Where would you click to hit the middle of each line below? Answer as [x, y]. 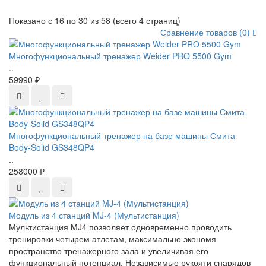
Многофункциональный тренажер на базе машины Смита [122, 135]
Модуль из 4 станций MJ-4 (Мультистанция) [94, 215]
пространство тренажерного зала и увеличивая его [109, 251]
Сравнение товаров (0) [206, 32]
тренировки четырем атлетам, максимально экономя [113, 239]
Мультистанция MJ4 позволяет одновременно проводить [120, 227]
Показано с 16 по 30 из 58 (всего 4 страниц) [95, 20]
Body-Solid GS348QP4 [52, 147]
